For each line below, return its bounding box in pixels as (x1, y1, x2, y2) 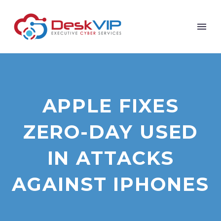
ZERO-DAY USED (23, 120, 198, 144)
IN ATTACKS (47, 147, 174, 170)
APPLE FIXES (42, 94, 179, 117)
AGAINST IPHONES (12, 173, 209, 196)
